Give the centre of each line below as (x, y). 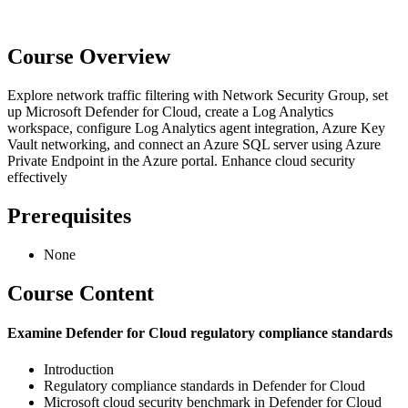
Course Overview (89, 57)
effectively (37, 178)
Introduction (79, 369)
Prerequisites (69, 216)
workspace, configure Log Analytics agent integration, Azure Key (196, 128)
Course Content (81, 294)
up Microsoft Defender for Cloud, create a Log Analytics (170, 112)
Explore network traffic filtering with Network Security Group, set (198, 96)
